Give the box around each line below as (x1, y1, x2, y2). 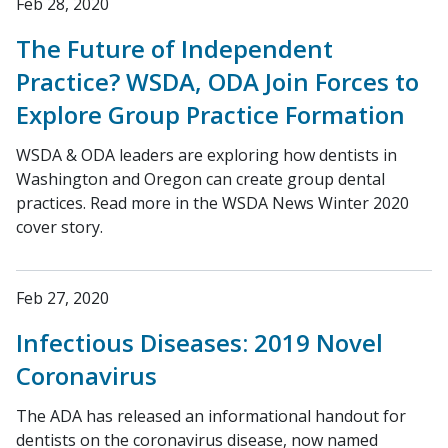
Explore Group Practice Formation (16, 98, 405, 131)
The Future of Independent (16, 32, 333, 65)
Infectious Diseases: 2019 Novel (16, 326, 383, 359)
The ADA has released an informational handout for (16, 405, 406, 427)
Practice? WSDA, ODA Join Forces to (16, 65, 419, 98)
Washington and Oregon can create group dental (16, 168, 385, 190)
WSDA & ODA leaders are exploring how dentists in (16, 144, 397, 166)
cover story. (16, 216, 103, 238)
